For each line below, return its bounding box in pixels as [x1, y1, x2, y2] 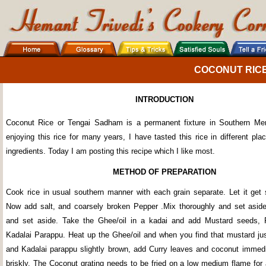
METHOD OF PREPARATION [112, 167, 216, 176]
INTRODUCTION [135, 95, 194, 104]
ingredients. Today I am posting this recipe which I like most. [6, 147, 215, 156]
